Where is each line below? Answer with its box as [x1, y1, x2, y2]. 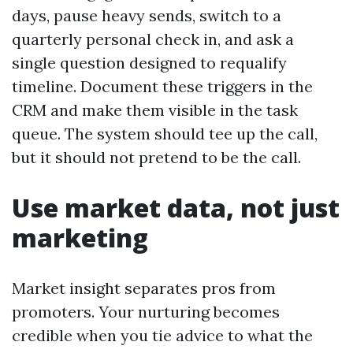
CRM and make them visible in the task [12, 100, 298, 120]
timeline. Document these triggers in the [12, 76, 313, 96]
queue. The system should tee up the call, [12, 124, 318, 143]
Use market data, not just [12, 191, 340, 225]
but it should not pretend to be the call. [12, 147, 301, 167]
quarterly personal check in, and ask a [12, 29, 294, 49]
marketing [12, 221, 148, 255]
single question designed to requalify [12, 53, 287, 72]
